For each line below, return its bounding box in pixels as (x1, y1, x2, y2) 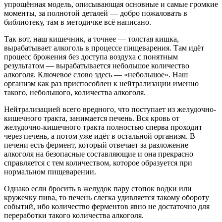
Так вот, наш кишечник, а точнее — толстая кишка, (4, 35, 179, 44)
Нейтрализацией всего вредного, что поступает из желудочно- (4, 105, 216, 114)
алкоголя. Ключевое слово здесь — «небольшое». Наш (4, 70, 188, 79)
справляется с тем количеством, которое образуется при (4, 159, 192, 167)
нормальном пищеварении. (4, 167, 96, 176)
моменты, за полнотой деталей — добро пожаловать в (4, 9, 187, 18)
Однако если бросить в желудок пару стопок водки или (4, 184, 192, 193)
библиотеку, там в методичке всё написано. (4, 18, 151, 27)
